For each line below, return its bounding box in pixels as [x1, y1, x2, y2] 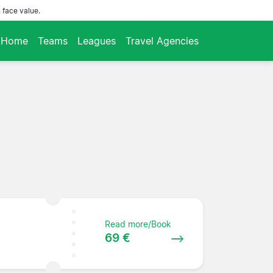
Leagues [77, 34, 116, 47]
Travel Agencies [126, 34, 199, 47]
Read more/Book [105, 218, 172, 229]
